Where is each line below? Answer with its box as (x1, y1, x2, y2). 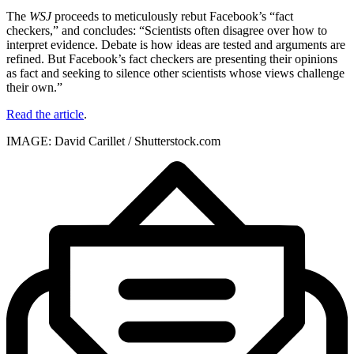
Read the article (6, 107, 84, 122)
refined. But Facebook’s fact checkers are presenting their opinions (6, 52, 337, 66)
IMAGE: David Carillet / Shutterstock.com (6, 134, 220, 149)
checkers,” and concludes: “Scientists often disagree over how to (6, 24, 327, 38)
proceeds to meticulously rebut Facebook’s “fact (51, 9, 293, 24)
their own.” (6, 81, 62, 95)
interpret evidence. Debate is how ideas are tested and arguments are (6, 38, 345, 52)
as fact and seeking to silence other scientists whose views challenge (6, 66, 345, 81)
